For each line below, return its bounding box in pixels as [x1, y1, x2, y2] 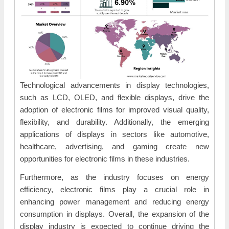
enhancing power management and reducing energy [20, 197, 209, 206]
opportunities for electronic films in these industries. [20, 154, 190, 163]
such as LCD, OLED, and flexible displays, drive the [20, 93, 209, 102]
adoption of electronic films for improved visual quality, [20, 105, 209, 114]
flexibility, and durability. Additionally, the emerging [20, 118, 209, 126]
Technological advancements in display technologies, [20, 81, 209, 89]
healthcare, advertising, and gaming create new [20, 142, 209, 151]
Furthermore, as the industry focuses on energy [20, 173, 209, 181]
